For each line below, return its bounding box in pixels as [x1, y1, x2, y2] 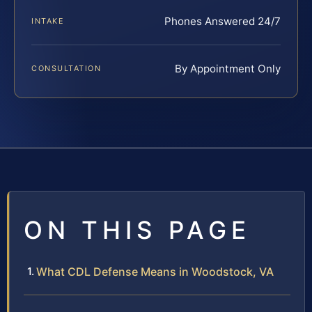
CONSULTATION [31, 63, 102, 73]
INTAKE [31, 15, 65, 26]
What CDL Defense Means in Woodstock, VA [36, 264, 274, 279]
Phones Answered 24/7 [164, 14, 281, 28]
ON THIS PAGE [24, 214, 251, 244]
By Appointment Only [175, 61, 281, 75]
